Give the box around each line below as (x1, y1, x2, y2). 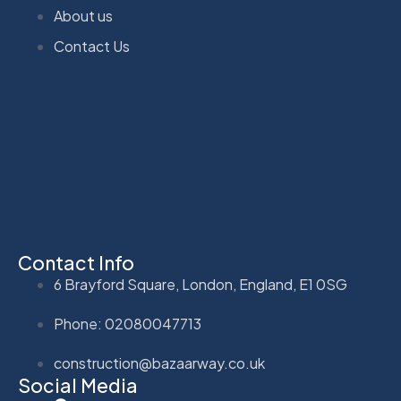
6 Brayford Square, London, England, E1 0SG (54, 275, 347, 294)
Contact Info (18, 251, 134, 276)
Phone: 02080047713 (54, 314, 201, 334)
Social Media (18, 373, 138, 398)
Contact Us (54, 37, 130, 56)
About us (54, 6, 113, 26)
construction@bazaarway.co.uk (54, 354, 265, 373)
